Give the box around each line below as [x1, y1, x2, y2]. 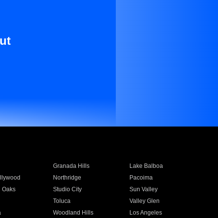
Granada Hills [53, 163, 90, 169]
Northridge [53, 174, 81, 181]
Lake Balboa [129, 163, 163, 169]
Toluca [53, 198, 71, 204]
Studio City [53, 186, 82, 193]
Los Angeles [129, 209, 163, 216]
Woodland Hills [53, 209, 93, 216]
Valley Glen [129, 198, 160, 204]
